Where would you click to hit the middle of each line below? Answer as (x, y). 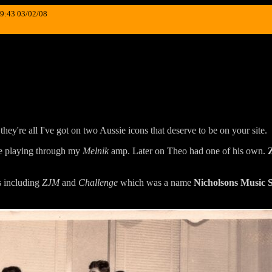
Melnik (96, 151)
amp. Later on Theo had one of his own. (188, 151)
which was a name (156, 182)
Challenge (98, 182)
